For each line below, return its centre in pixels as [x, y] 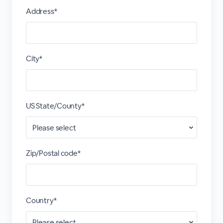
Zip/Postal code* [53, 153]
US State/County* [55, 106]
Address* [41, 11]
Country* [41, 200]
